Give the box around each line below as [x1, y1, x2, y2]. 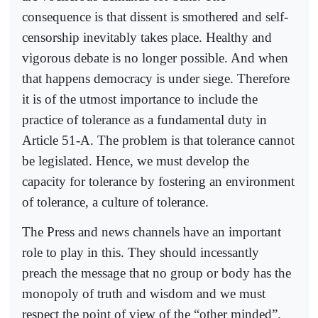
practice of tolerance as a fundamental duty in [22, 111, 267, 127]
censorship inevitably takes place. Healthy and [22, 29, 272, 45]
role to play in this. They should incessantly [22, 244, 259, 260]
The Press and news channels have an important [22, 224, 281, 239]
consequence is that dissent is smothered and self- [22, 9, 288, 24]
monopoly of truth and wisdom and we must [22, 285, 265, 301]
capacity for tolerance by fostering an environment [22, 173, 295, 189]
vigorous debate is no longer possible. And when [22, 50, 288, 65]
